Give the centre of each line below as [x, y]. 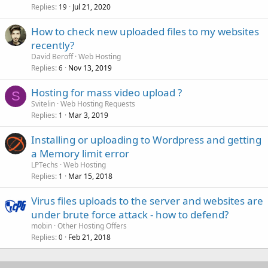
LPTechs [45, 165]
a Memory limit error [80, 153]
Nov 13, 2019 [90, 68]
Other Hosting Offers [92, 226]
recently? [53, 45]
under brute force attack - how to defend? [130, 214]
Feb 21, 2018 [89, 237]
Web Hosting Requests [98, 103]
